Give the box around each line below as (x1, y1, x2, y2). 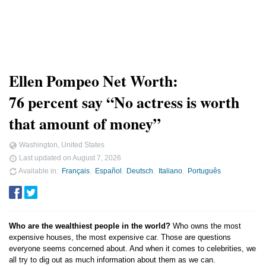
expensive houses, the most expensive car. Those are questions (9, 233, 231, 242)
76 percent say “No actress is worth (9, 91, 239, 113)
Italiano (159, 166, 183, 175)
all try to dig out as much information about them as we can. (9, 255, 216, 265)
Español (94, 166, 122, 175)
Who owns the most (170, 221, 241, 231)
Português (188, 166, 221, 175)
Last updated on (17, 153, 72, 161)
